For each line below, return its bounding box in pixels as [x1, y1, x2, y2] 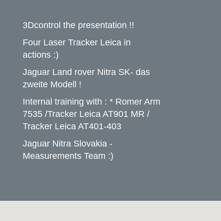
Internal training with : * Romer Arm [23, 97, 160, 107]
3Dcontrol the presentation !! [23, 20, 134, 30]
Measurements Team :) [23, 151, 113, 161]
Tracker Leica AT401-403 [23, 121, 121, 131]
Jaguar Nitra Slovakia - [23, 139, 112, 148]
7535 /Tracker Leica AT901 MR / [23, 109, 149, 119]
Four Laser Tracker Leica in [23, 37, 131, 47]
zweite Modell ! [23, 79, 81, 89]
